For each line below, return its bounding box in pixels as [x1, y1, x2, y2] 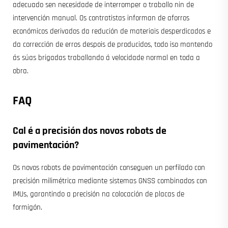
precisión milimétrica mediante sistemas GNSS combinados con [13, 176, 207, 186]
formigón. [13, 202, 42, 212]
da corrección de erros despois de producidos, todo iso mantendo [13, 39, 212, 49]
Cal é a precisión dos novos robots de [13, 124, 166, 137]
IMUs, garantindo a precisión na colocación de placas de [13, 189, 184, 199]
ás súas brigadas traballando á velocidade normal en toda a [13, 52, 200, 63]
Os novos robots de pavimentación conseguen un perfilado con [13, 162, 205, 173]
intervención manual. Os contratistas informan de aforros [13, 13, 189, 23]
